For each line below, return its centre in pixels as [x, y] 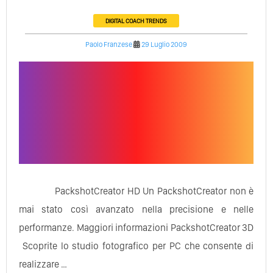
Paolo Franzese [109, 44]
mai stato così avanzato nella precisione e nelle [136, 209]
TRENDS [157, 20]
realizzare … [43, 264]
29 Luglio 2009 [165, 44]
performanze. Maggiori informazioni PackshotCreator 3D [136, 227]
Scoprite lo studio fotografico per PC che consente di [136, 246]
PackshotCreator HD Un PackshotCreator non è [152, 191]
